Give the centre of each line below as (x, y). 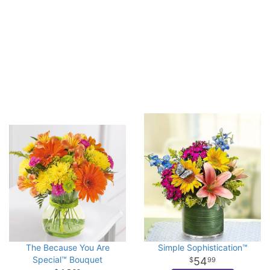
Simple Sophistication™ (202, 247)
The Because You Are (67, 247)
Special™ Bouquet (67, 259)
